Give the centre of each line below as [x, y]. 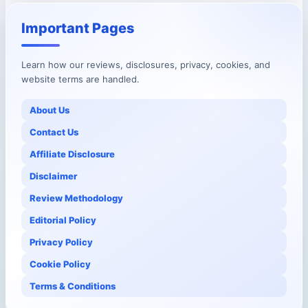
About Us [49, 110]
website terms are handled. [80, 79]
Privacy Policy [61, 242]
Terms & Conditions [73, 286]
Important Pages [78, 28]
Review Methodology [76, 198]
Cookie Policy [60, 264]
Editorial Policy [63, 220]
